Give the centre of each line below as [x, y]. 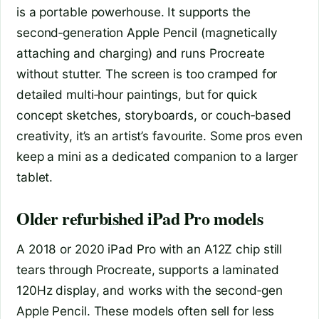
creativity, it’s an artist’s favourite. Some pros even [159, 136]
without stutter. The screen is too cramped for [147, 74]
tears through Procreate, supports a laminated [148, 270]
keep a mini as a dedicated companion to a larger [157, 157]
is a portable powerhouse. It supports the [134, 12]
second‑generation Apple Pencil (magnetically [147, 33]
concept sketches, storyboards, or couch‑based [154, 115]
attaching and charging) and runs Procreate [141, 53]
